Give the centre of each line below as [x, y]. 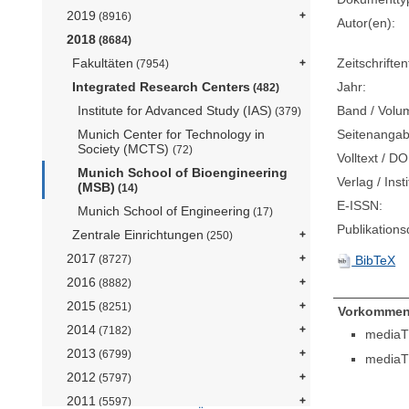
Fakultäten [103, 63]
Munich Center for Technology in [171, 135]
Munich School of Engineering [164, 211]
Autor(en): [367, 22]
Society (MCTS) [125, 149]
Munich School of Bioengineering [183, 173]
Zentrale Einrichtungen [138, 235]
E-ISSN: [360, 205]
